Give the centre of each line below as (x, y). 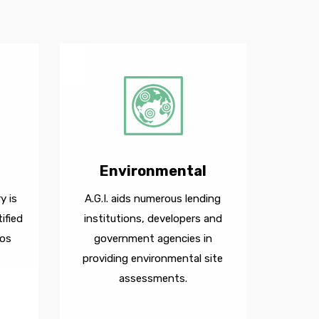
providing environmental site (153, 258)
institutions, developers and (153, 219)
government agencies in (153, 239)
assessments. (153, 278)
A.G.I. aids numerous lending (153, 199)
